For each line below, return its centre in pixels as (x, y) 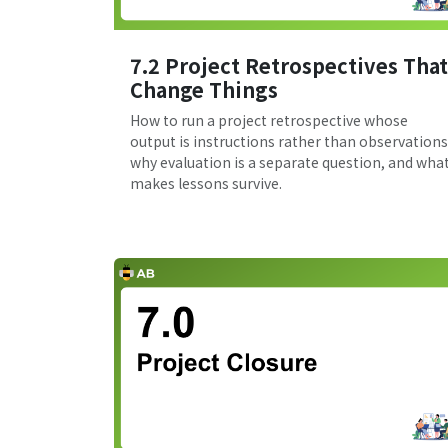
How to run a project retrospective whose (269, 120)
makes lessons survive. (206, 183)
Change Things (204, 90)
